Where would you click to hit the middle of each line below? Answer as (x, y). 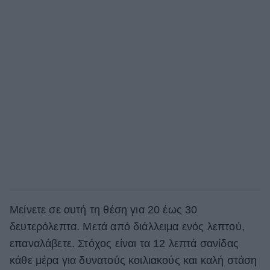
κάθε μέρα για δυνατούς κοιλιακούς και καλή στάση (133, 260)
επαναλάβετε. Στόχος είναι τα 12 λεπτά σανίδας (124, 243)
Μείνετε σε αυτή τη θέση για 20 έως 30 (104, 209)
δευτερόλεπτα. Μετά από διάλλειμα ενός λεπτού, (127, 226)
